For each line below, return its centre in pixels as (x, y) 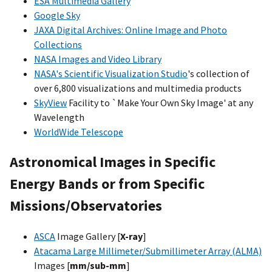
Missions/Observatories (86, 205)
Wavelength (59, 117)
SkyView (50, 103)
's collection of (219, 74)
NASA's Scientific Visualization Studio (111, 74)
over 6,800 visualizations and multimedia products (138, 88)
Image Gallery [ (88, 236)
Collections (58, 45)
